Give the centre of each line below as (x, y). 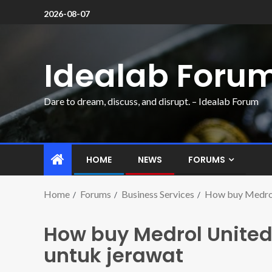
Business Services (158, 194)
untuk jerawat (114, 255)
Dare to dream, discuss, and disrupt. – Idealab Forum (151, 101)
